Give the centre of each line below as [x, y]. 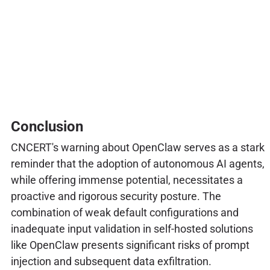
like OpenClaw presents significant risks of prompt [130, 245]
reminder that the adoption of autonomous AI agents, [137, 163]
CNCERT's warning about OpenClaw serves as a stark [137, 147]
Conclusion [47, 126]
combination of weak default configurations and [124, 212]
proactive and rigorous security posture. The [116, 196]
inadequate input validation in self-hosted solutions [132, 228]
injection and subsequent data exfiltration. [111, 261]
